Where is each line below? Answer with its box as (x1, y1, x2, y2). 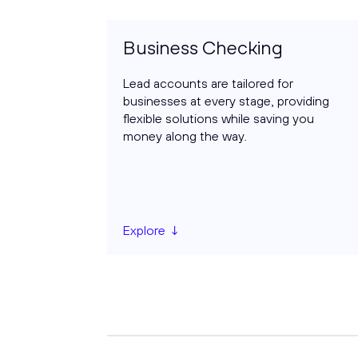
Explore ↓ (123, 222, 182, 239)
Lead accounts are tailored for (123, 75, 294, 92)
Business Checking (123, 35, 284, 60)
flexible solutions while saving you (123, 110, 315, 127)
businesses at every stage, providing (123, 93, 330, 109)
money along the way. (123, 128, 248, 145)
